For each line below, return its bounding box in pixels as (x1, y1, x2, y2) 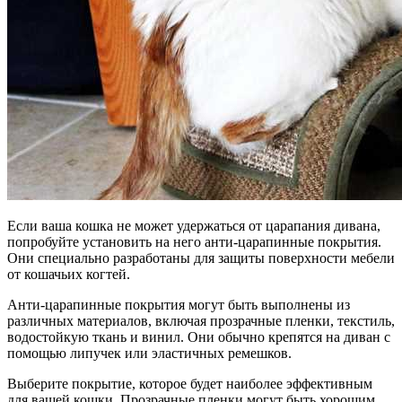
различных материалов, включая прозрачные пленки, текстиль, (7, 312, 395, 328)
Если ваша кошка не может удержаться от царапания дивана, (7, 217, 380, 233)
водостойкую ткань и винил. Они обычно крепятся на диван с (7, 328, 390, 345)
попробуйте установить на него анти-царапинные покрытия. (7, 233, 381, 249)
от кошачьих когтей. (7, 266, 130, 282)
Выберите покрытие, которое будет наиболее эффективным (7, 375, 372, 391)
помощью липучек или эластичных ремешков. (7, 345, 292, 361)
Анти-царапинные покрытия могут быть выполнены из (7, 296, 350, 312)
